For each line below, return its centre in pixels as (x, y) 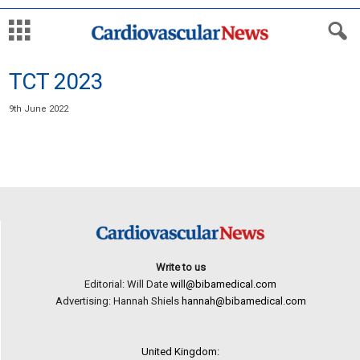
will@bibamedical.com (223, 284)
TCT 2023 (56, 82)
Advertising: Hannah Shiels (118, 301)
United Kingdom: (180, 352)
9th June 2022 (39, 109)
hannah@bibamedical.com (243, 301)
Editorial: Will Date (127, 284)
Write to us (180, 268)
